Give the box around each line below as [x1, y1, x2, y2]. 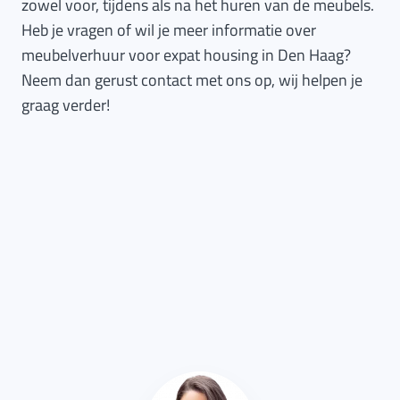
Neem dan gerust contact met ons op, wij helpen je [21, 68, 362, 92]
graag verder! [21, 93, 110, 117]
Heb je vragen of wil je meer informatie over [21, 18, 316, 42]
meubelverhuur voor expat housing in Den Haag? [21, 43, 351, 67]
